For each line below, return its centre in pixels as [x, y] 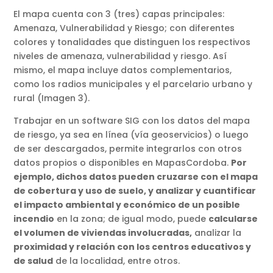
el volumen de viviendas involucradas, [103, 233]
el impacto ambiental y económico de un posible [127, 205]
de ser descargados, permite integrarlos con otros [128, 149]
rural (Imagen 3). [52, 98]
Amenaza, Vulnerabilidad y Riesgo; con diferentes [124, 28]
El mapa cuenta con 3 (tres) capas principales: [119, 14]
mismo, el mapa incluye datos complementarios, [123, 70]
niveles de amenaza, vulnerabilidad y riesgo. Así [120, 56]
